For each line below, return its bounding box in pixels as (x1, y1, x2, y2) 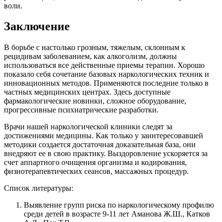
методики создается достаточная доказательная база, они (4, 140, 196, 149)
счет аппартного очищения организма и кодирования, (4, 158, 187, 167)
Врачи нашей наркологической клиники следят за (4, 122, 172, 131)
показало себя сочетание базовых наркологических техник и (4, 70, 209, 79)
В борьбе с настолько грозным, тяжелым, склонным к (4, 43, 185, 52)
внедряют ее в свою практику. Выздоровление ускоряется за (4, 149, 208, 158)
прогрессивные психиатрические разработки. (4, 106, 159, 114)
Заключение (4, 20, 70, 33)
